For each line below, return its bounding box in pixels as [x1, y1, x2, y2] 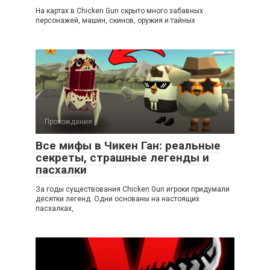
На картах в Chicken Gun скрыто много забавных [36, 7, 203, 15]
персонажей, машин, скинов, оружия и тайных [36, 16, 195, 25]
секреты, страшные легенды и [36, 151, 209, 165]
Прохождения [45, 118, 92, 126]
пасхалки [36, 163, 87, 177]
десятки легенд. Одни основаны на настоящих [36, 195, 199, 203]
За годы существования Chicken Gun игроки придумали [36, 185, 230, 193]
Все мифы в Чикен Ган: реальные [36, 139, 221, 152]
